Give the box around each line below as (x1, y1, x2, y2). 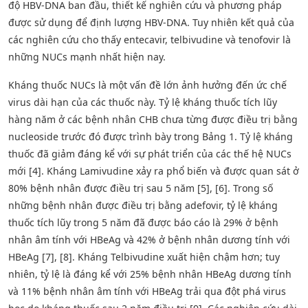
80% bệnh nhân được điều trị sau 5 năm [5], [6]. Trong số (8, 181, 273, 195)
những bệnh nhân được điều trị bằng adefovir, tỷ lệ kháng (8, 198, 278, 212)
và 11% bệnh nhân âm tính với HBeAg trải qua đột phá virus (8, 284, 286, 298)
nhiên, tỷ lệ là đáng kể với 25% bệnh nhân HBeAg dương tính (8, 267, 291, 280)
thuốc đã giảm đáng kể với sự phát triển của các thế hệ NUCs (8, 146, 291, 160)
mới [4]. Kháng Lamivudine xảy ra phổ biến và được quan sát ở (8, 164, 299, 177)
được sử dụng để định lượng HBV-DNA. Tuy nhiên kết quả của (8, 15, 294, 29)
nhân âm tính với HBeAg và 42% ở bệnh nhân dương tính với (8, 232, 290, 246)
